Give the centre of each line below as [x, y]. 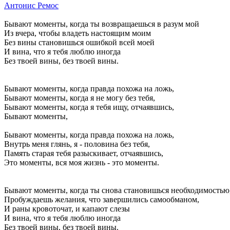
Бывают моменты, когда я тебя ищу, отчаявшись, [89, 107]
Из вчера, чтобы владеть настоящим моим [78, 33]
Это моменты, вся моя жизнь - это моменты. [82, 162]
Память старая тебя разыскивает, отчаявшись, [84, 153]
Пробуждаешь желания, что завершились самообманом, [102, 199]
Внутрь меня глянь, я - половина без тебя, [77, 144]
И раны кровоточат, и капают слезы [67, 208]
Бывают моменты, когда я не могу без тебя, [80, 98]
